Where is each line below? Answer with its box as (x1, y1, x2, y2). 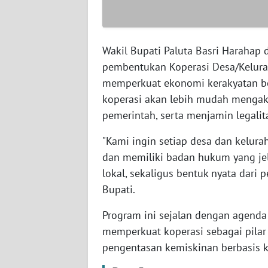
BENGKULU (24, 86, 65, 96)
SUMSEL (24, 41, 53, 52)
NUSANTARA (24, 218, 68, 229)
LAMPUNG (24, 130, 60, 141)
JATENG (24, 174, 51, 185)
